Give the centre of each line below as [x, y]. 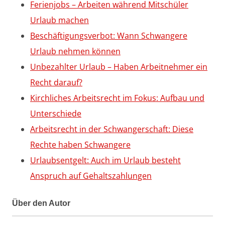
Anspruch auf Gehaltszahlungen [91, 176]
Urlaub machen [60, 20]
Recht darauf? [56, 82]
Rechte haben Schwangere [80, 144]
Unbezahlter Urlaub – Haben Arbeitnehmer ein [119, 67]
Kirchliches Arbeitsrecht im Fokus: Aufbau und [117, 98]
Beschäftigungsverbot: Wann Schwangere [109, 35]
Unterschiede [56, 113]
